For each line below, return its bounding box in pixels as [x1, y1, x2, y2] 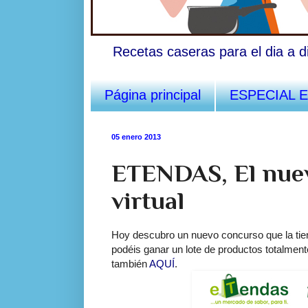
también [111, 257, 149, 269]
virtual [111, 186, 184, 214]
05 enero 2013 [111, 132, 161, 141]
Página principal [104, 87, 201, 102]
